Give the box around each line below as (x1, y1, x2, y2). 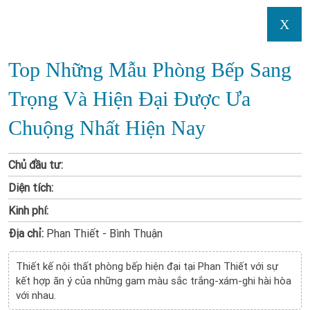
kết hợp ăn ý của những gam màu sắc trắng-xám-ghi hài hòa (16, 274, 291, 287)
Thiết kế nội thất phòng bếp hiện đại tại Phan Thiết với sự (16, 259, 278, 273)
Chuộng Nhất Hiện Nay (8, 116, 206, 139)
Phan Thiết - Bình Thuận (44, 226, 163, 240)
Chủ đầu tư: (8, 158, 63, 172)
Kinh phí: (8, 203, 48, 217)
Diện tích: (8, 181, 53, 194)
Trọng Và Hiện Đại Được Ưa (8, 87, 250, 110)
